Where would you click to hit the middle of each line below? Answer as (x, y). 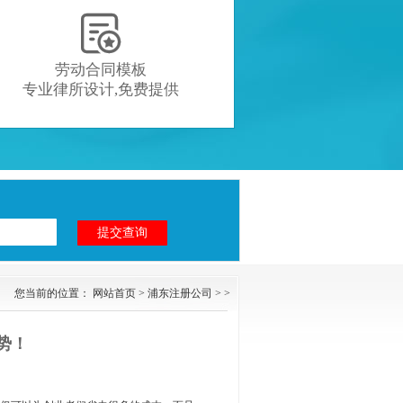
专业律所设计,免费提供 (101, 90)
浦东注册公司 (180, 293)
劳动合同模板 (101, 70)
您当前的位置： (54, 293)
